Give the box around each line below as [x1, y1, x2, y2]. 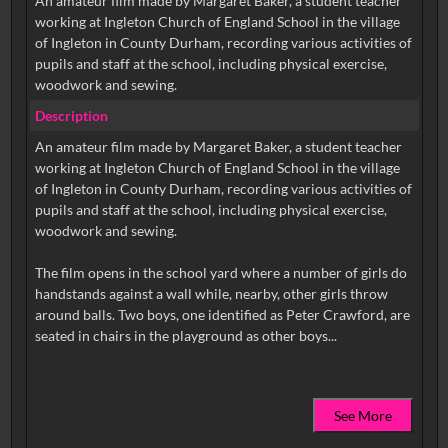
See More [334, 407, 393, 425]
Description [34, 106, 108, 124]
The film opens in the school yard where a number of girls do [34, 264, 407, 282]
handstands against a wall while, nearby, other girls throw [34, 285, 388, 303]
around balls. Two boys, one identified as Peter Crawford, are [34, 306, 410, 324]
